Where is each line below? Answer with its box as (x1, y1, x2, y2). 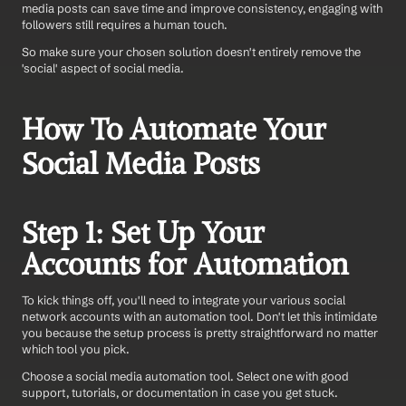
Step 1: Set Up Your (22, 214, 265, 251)
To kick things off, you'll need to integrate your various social (22, 292, 345, 307)
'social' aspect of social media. (22, 60, 184, 75)
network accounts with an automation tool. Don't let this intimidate (22, 308, 377, 324)
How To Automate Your (22, 111, 326, 148)
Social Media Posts (22, 145, 260, 182)
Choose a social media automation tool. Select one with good (22, 368, 349, 383)
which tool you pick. (22, 341, 132, 356)
